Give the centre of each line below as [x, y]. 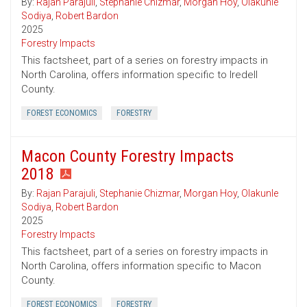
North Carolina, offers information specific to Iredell [139, 75]
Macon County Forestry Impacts [127, 157]
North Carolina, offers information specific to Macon [141, 266]
